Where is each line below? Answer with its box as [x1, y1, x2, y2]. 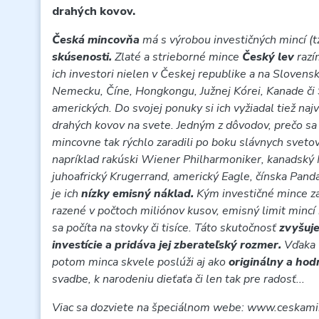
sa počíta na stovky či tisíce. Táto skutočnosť [52, 220, 279, 236]
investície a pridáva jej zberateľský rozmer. [52, 237, 284, 253]
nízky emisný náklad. [81, 186, 197, 202]
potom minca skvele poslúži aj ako [52, 254, 229, 270]
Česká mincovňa [52, 32, 142, 48]
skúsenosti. [52, 49, 115, 65]
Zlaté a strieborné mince [115, 49, 242, 65]
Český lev [242, 49, 297, 65]
